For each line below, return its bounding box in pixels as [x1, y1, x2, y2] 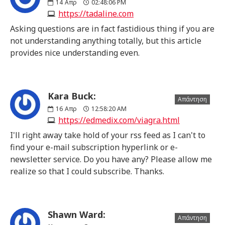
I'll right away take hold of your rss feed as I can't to [10, 129, 205, 141]
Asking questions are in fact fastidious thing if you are [10, 23, 214, 34]
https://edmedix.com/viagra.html [58, 114, 180, 126]
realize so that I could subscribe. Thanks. [10, 165, 164, 177]
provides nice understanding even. [10, 47, 140, 58]
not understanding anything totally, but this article [10, 35, 201, 46]
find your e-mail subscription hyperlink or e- [10, 141, 178, 153]
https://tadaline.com [58, 8, 134, 19]
